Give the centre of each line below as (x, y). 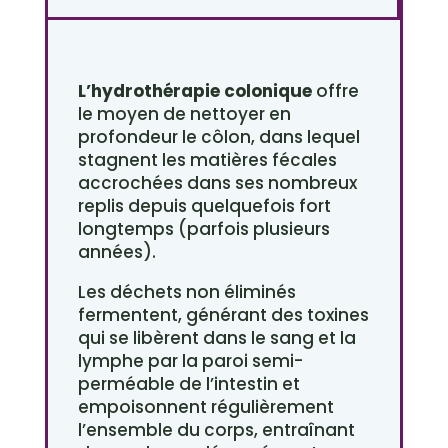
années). (116, 252)
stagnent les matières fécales (207, 160)
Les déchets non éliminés (186, 292)
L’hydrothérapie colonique (194, 91)
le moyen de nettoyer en (184, 114)
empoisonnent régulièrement (205, 407)
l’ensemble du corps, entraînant (216, 430)
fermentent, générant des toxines (223, 315)
